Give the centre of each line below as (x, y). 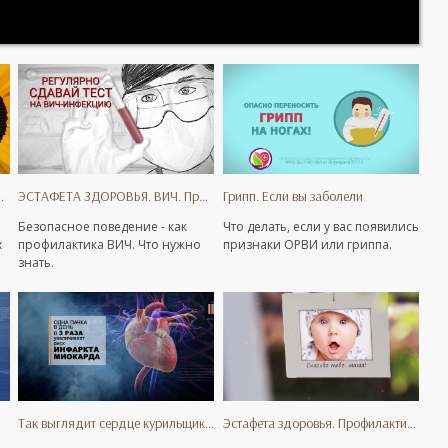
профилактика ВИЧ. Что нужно (110, 244)
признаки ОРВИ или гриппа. (307, 244)
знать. (36, 262)
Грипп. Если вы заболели (292, 195)
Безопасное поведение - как (103, 226)
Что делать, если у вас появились (320, 226)
